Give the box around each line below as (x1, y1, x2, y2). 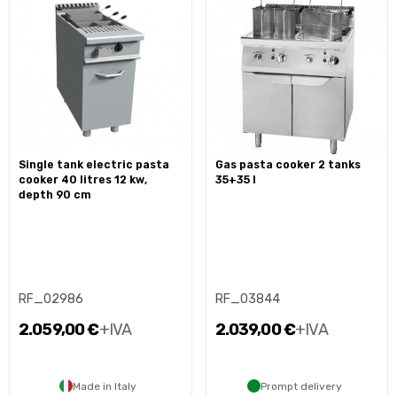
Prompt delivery (260, 379, 342, 393)
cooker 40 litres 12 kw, (19, 173, 147, 186)
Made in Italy (73, 379, 137, 393)
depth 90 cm (19, 188, 91, 201)
